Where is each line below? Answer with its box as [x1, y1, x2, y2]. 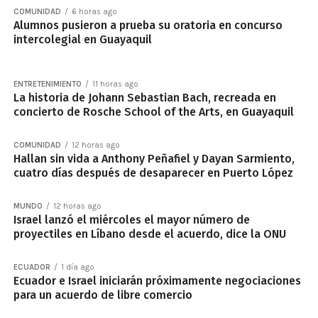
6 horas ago [71, 7, 117, 17]
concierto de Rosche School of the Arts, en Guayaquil [13, 105, 294, 119]
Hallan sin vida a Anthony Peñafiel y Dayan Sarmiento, [13, 152, 295, 166]
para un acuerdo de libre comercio [13, 288, 192, 302]
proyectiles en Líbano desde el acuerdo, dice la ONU [13, 227, 286, 241]
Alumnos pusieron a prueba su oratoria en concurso [13, 18, 283, 33]
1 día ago [60, 263, 94, 273]
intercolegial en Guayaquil [13, 33, 152, 47]
